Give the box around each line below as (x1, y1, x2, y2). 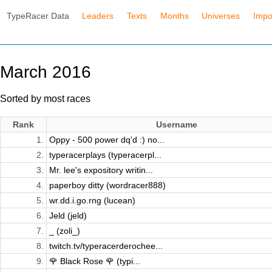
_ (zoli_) (49, 226, 80, 236)
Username (156, 120, 197, 130)
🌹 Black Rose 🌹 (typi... (49, 256, 140, 267)
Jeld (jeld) (49, 211, 87, 221)
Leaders (82, 10, 114, 21)
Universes (202, 10, 240, 21)
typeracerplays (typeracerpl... (49, 150, 161, 160)
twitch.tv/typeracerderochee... (49, 241, 163, 251)
